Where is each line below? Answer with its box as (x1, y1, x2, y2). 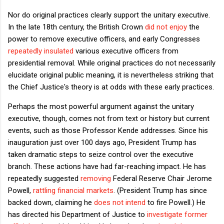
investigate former (147, 209, 207, 219)
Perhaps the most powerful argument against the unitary (8, 101, 194, 111)
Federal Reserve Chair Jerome (111, 173, 212, 183)
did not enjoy (145, 22, 187, 31)
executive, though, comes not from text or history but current (8, 113, 209, 123)
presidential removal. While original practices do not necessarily (8, 58, 215, 67)
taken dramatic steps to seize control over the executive (8, 149, 193, 159)
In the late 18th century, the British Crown (8, 22, 145, 31)
